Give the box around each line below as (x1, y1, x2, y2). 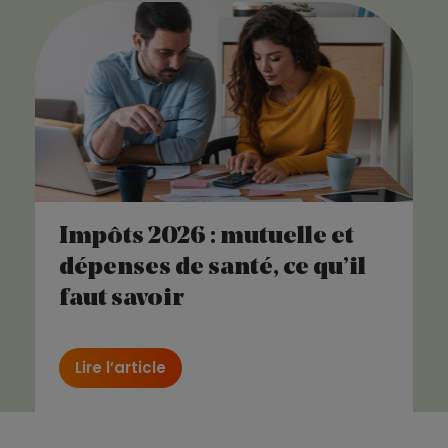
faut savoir (58, 286, 184, 311)
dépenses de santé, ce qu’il (58, 255, 366, 280)
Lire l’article (74, 356, 166, 378)
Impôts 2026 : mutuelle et (58, 224, 354, 249)
